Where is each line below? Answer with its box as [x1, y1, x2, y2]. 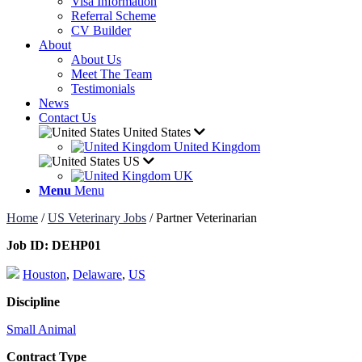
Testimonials [71, 82, 135, 95]
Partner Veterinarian [156, 211, 257, 225]
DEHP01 [48, 238, 101, 252]
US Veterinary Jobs [48, 211, 146, 225]
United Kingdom [174, 140, 260, 154]
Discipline [6, 295, 60, 309]
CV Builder [71, 23, 131, 37]
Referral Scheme [71, 9, 156, 23]
